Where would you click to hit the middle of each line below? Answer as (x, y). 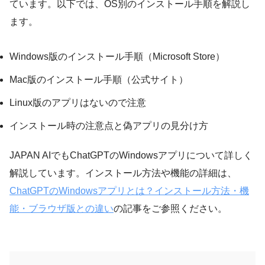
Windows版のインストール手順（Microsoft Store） (117, 56)
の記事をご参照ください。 (170, 208)
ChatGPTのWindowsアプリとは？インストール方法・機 (129, 190)
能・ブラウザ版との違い (62, 208)
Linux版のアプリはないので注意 (78, 102)
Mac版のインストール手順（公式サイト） (99, 79)
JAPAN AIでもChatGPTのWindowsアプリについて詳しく (131, 155)
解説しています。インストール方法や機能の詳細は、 (123, 173)
